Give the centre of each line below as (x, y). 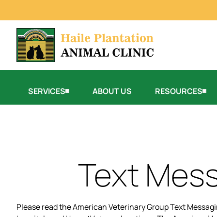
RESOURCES (179, 91)
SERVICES (47, 91)
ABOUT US (112, 91)
